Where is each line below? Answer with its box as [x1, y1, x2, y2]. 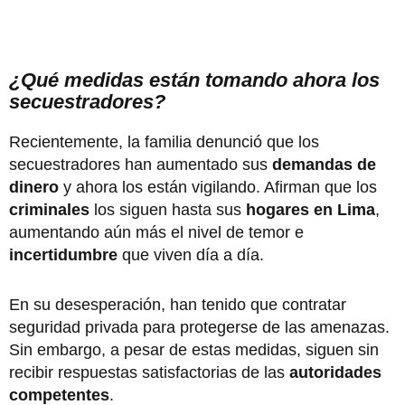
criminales [9, 200, 94, 219]
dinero [9, 177, 59, 196]
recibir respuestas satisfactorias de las [9, 363, 285, 381]
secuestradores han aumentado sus [9, 155, 272, 174]
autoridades [285, 363, 381, 381]
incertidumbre [9, 245, 118, 264]
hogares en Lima [246, 200, 375, 219]
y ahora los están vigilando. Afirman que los [59, 177, 377, 196]
